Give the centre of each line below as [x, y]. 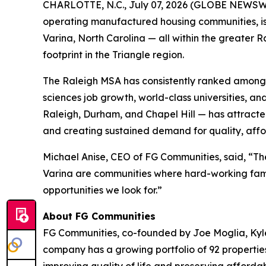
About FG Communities [99, 216]
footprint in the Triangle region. [113, 55]
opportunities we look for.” [102, 190]
